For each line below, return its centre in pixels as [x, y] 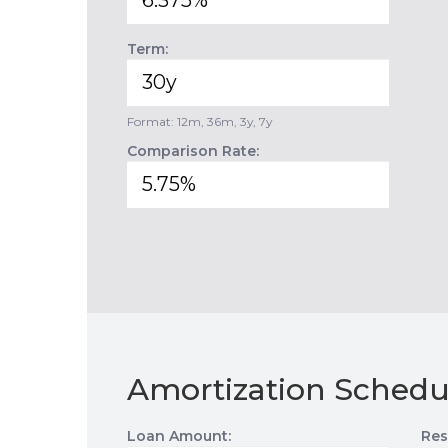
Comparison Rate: [193, 151]
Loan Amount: [179, 436]
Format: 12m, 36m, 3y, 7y [199, 121]
